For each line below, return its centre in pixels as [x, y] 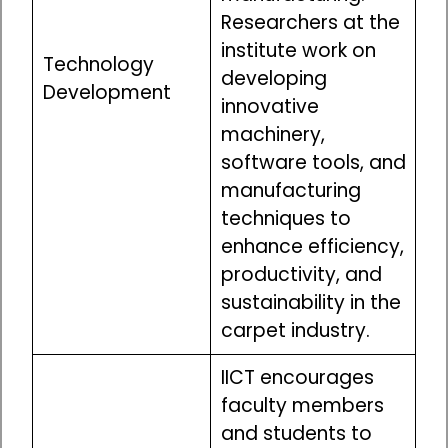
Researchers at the [310, 23]
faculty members [302, 406]
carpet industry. [295, 331]
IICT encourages [297, 378]
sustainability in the [310, 303]
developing [273, 79]
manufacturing [290, 191]
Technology [98, 65]
